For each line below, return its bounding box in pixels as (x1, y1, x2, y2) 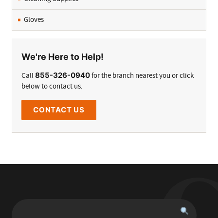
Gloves (24, 15, 44, 25)
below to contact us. (21, 82, 83, 91)
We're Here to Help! (21, 52, 104, 62)
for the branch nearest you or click (90, 71, 194, 81)
